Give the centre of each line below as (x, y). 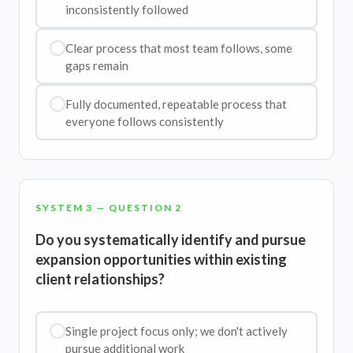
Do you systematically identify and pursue (171, 240)
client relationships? (100, 279)
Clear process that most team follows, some (178, 48)
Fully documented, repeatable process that (176, 104)
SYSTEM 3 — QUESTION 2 (109, 208)
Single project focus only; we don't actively (176, 331)
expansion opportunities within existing (161, 259)
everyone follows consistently (144, 121)
